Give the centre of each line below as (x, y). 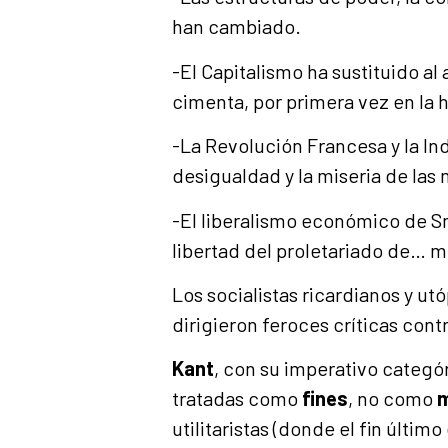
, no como (392, 398)
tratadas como (237, 398)
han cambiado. (236, 26)
